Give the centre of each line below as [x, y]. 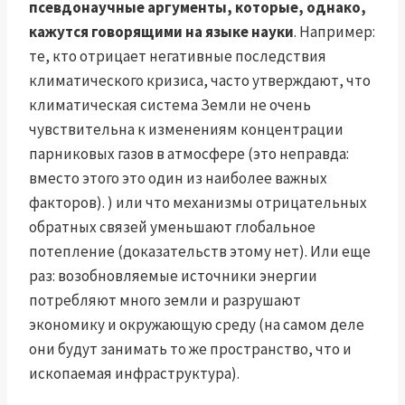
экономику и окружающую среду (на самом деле [197, 325]
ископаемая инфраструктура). [134, 374]
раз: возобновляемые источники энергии [173, 276]
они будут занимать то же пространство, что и [190, 349]
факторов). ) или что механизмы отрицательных [198, 203]
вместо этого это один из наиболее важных [178, 179]
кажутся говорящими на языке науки [161, 32]
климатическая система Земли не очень [170, 105]
